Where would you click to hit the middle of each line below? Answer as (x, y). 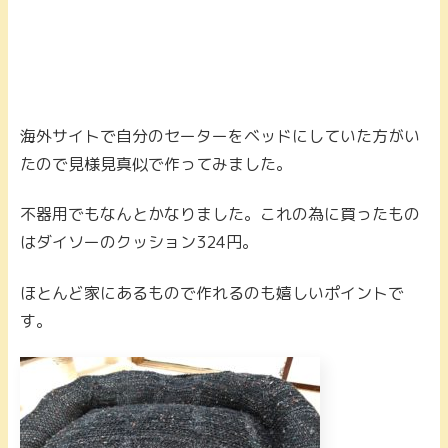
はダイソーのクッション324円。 (139, 242)
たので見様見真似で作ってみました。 (156, 163)
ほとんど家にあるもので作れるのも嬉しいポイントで (212, 292)
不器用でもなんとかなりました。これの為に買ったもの (220, 214)
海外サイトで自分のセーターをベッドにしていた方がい (220, 135)
